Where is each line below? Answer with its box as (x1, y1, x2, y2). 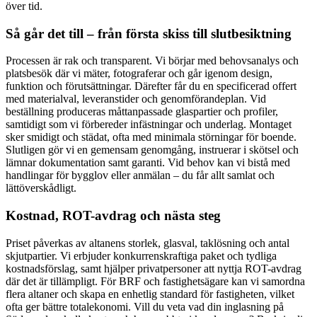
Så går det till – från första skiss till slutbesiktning (6, 25, 292, 41)
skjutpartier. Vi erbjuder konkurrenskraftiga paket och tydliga (6, 249, 277, 262)
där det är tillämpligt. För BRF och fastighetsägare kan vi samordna (6, 275, 305, 287)
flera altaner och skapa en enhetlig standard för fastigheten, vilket (6, 287, 294, 300)
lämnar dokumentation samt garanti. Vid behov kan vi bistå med (6, 156, 290, 169)
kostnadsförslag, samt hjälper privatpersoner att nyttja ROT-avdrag (6, 262, 301, 275)
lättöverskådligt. (6, 182, 76, 195)
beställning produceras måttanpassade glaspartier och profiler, (6, 105, 278, 118)
